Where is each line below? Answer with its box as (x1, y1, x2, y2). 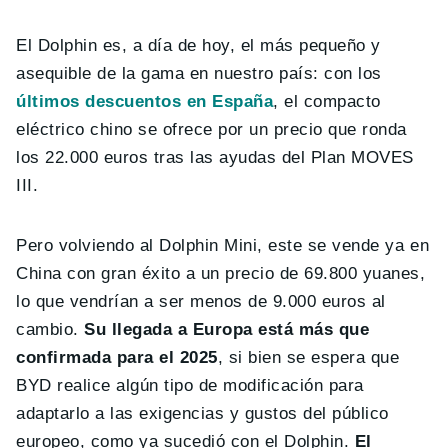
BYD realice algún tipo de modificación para (16, 376, 364, 396)
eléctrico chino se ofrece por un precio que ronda (16, 120, 407, 140)
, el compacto (273, 92, 381, 112)
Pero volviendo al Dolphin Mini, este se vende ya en (16, 236, 430, 256)
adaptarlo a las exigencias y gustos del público (16, 404, 389, 424)
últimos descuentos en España (16, 92, 274, 112)
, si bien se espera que (217, 348, 400, 368)
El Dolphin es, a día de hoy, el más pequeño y (16, 36, 381, 56)
